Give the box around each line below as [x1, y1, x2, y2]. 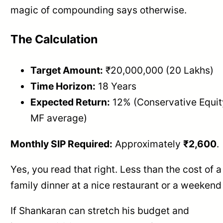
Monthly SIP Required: [10, 137, 113, 150]
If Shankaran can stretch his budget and [10, 204, 190, 217]
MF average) [30, 112, 88, 124]
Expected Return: [30, 96, 111, 109]
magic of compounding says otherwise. [10, 3, 187, 16]
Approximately [112, 137, 184, 150]
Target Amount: [30, 64, 104, 77]
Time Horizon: [30, 80, 96, 93]
